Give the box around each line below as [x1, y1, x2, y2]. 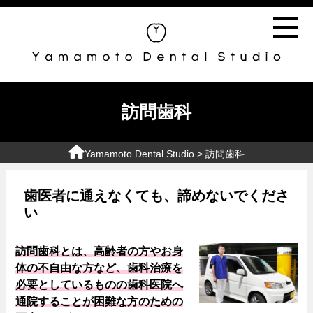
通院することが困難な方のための [15, 296, 183, 308]
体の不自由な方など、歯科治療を [15, 262, 183, 275]
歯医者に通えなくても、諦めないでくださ [23, 188, 289, 204]
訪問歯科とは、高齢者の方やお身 [15, 245, 183, 258]
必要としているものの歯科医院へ [15, 279, 183, 291]
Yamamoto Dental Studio [85, 148, 194, 159]
